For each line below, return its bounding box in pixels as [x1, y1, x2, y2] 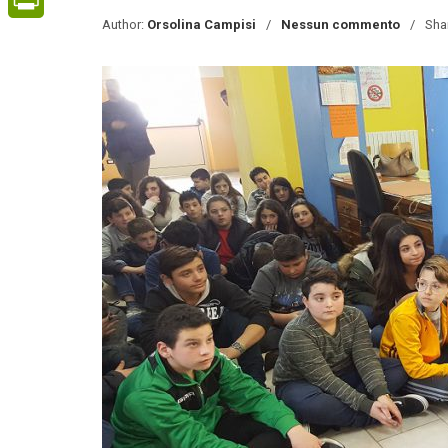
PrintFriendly [8, 27, 85, 45]
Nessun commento [281, 17, 400, 32]
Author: [102, 17, 147, 32]
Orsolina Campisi [147, 17, 256, 32]
